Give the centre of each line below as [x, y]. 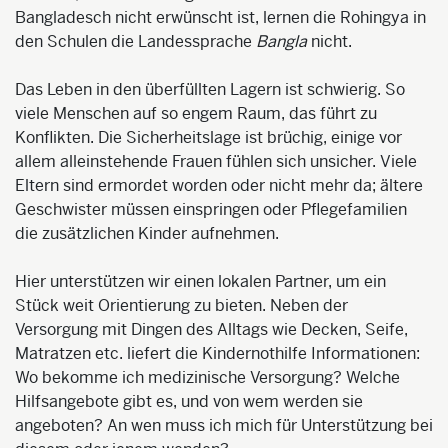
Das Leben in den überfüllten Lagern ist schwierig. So [210, 89]
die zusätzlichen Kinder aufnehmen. [147, 233]
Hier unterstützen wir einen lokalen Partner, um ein [200, 281]
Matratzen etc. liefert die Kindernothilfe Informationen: [217, 353]
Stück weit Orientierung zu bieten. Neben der [181, 305]
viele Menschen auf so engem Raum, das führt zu [196, 113]
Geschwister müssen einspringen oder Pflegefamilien [211, 209]
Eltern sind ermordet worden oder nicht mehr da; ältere [219, 185]
